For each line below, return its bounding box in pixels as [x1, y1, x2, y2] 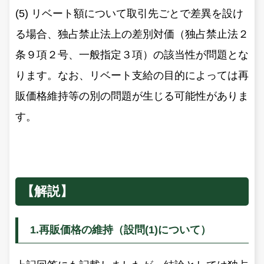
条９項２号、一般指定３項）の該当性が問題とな [15, 48, 249, 61]
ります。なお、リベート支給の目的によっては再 [15, 69, 249, 81]
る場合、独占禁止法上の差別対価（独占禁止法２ [15, 28, 249, 40]
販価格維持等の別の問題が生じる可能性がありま [15, 90, 249, 102]
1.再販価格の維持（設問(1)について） [30, 223, 211, 236]
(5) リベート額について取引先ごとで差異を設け [15, 7, 243, 19]
